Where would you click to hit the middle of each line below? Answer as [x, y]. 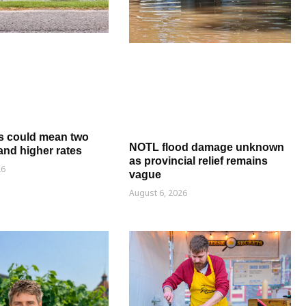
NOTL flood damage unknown [207, 147]
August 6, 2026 [158, 193]
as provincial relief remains [199, 161]
